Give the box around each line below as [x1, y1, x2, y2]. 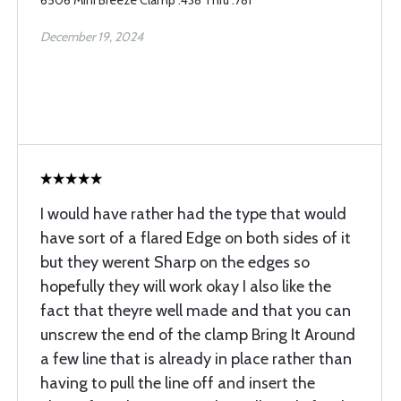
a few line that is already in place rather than [40, 349, 352, 369]
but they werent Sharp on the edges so [40, 252, 310, 272]
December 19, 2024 [40, 29, 143, 45]
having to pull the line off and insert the [40, 373, 315, 393]
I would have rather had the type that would [40, 204, 346, 224]
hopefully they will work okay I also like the [40, 277, 331, 296]
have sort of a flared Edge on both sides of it [40, 228, 351, 248]
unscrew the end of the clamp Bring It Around [40, 325, 355, 345]
